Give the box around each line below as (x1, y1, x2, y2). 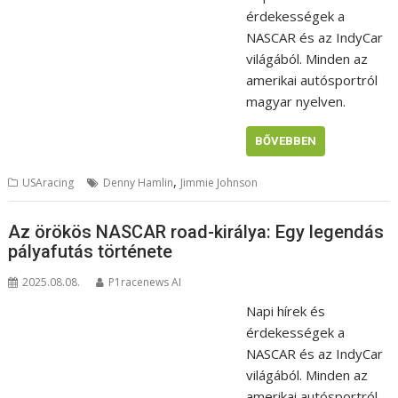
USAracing (22, 175, 75, 191)
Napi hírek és (245, 301, 325, 320)
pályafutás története (8, 240, 173, 262)
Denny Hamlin (103, 175, 174, 191)
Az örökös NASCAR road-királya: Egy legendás (8, 220, 385, 243)
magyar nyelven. (245, 92, 346, 111)
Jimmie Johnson (180, 175, 259, 191)
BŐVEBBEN (254, 134, 316, 148)
